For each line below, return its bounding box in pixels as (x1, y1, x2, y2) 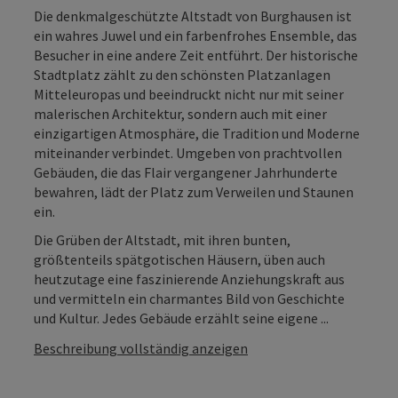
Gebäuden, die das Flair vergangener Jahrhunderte (34, 163, 338, 181)
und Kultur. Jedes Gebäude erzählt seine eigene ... (34, 308, 329, 327)
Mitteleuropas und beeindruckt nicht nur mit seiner (34, 84, 344, 103)
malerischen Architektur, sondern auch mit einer (34, 104, 327, 123)
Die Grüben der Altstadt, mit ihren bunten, (34, 230, 291, 249)
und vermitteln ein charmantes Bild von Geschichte (34, 289, 345, 307)
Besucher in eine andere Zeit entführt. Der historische (34, 45, 358, 64)
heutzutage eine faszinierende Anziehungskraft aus (34, 269, 345, 288)
